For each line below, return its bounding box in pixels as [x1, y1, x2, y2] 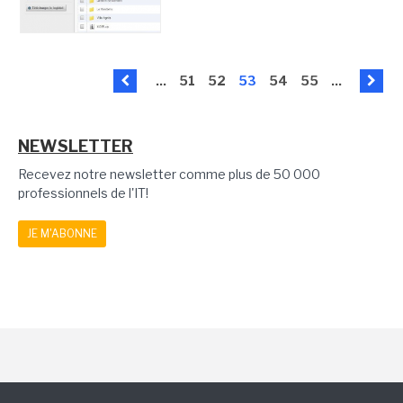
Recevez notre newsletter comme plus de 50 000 [18, 166, 320, 183]
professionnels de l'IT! [18, 185, 148, 201]
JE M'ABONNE [27, 227, 97, 241]
